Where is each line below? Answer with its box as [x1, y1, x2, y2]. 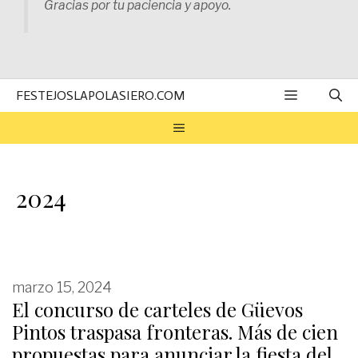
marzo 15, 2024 [12, 279, 112, 296]
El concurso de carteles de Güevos [12, 296, 303, 323]
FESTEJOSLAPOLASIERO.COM [16, 88, 185, 104]
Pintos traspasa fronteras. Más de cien [12, 319, 338, 345]
